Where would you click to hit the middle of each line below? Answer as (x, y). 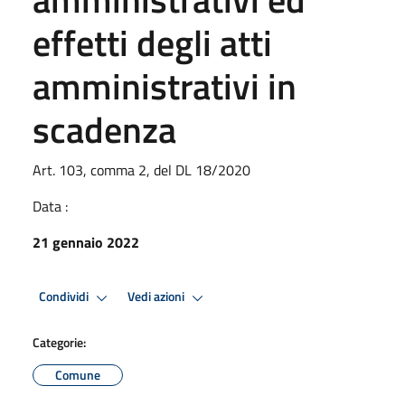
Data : (50, 206)
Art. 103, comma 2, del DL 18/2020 (141, 170)
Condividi (65, 297)
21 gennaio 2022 (86, 242)
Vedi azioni (157, 297)
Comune (78, 374)
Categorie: (59, 342)
